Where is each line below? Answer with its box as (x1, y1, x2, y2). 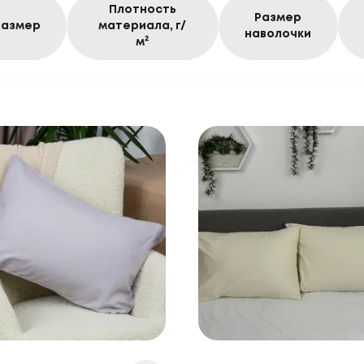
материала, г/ (98, 21, 187, 31)
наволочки (245, 29, 312, 39)
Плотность (108, 5, 176, 15)
